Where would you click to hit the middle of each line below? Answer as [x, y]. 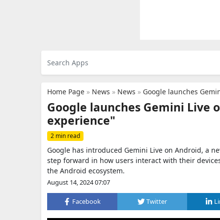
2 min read [65, 136]
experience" [81, 120]
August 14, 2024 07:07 [79, 182]
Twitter [157, 201]
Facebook [87, 201]
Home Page [66, 92]
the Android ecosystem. [86, 171]
